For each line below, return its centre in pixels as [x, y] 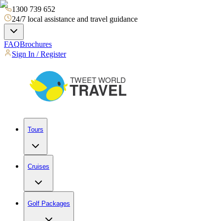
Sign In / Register [39, 54]
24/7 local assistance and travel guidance [75, 19]
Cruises [38, 166]
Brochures [36, 44]
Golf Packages [49, 203]
